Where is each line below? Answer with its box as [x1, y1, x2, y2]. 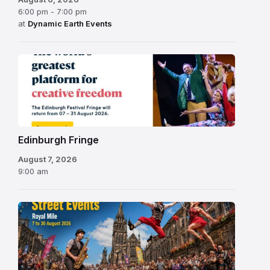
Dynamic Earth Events [28, 19, 112, 29]
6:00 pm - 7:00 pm [18, 7, 87, 17]
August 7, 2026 [18, 154, 77, 165]
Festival [17, 85, 51, 98]
